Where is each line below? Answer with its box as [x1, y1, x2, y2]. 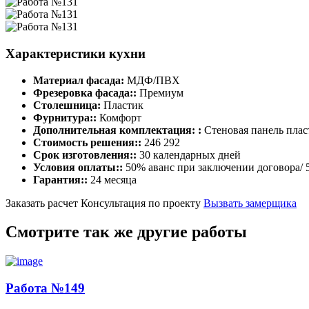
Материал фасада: [33, 74, 124, 86]
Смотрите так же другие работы [6, 223, 247, 241]
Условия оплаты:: [33, 161, 123, 173]
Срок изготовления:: [33, 148, 137, 161]
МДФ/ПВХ [124, 74, 180, 86]
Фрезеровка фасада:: [33, 86, 137, 99]
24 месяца [88, 173, 137, 186]
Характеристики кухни [6, 46, 146, 61]
